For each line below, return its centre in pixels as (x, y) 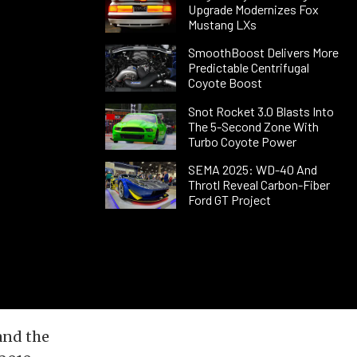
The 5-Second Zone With (253, 126)
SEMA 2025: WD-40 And (252, 170)
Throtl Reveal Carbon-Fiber (259, 185)
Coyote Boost (225, 83)
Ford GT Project (229, 200)
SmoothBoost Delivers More (263, 53)
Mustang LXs (223, 24)
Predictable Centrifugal (248, 68)
